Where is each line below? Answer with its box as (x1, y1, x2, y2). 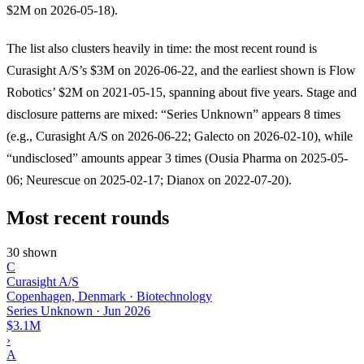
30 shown (6, 245, 57, 259)
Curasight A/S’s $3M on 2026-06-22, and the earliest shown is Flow (6, 63, 356, 77)
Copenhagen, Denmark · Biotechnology (6, 288, 212, 303)
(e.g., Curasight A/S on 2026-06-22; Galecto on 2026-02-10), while (6, 128, 353, 143)
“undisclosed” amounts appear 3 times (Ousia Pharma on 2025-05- (6, 150, 348, 165)
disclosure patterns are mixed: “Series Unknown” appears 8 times (6, 106, 340, 121)
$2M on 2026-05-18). (6, 2, 118, 17)
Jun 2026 (103, 303, 150, 318)
